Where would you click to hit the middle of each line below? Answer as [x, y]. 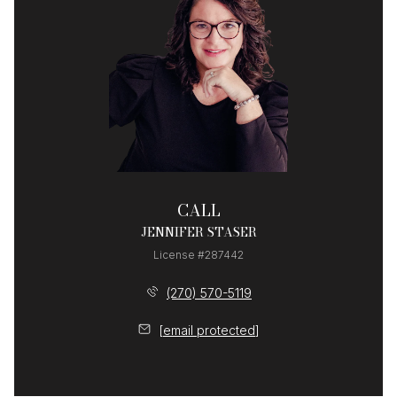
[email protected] [209, 331]
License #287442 [198, 254]
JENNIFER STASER [198, 232]
